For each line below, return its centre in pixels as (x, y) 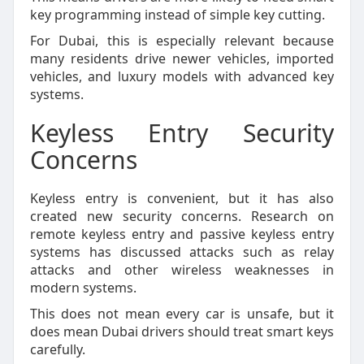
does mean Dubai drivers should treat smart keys (182, 331)
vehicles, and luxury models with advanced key (182, 76)
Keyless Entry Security (182, 133)
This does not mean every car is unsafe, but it (182, 314)
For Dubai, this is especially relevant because (182, 41)
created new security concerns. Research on (182, 216)
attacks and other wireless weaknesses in (182, 270)
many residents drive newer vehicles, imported (182, 58)
